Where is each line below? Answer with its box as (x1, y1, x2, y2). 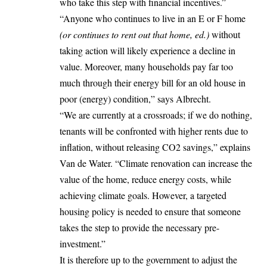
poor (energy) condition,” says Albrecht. (60, 92, 211, 105)
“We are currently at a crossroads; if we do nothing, (60, 108, 252, 122)
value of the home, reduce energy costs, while (60, 173, 231, 186)
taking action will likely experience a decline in (60, 44, 235, 57)
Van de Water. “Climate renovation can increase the (60, 157, 252, 170)
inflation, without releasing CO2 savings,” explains (60, 141, 250, 154)
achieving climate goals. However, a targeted (60, 189, 226, 202)
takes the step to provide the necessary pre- (60, 221, 219, 234)
